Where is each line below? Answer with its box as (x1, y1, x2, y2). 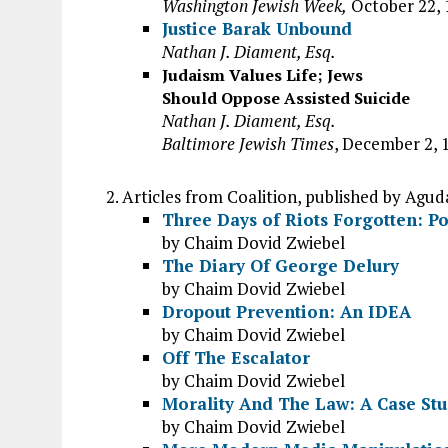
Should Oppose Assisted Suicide (162, 87, 410, 109)
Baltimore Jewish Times (162, 132, 334, 155)
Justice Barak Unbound (162, 17, 352, 40)
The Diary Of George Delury (162, 254, 399, 277)
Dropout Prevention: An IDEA (162, 300, 411, 323)
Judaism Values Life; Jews (162, 64, 363, 86)
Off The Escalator (162, 346, 310, 369)
